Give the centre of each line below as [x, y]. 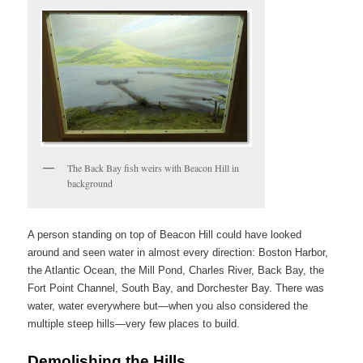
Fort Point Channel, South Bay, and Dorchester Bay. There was [176, 288]
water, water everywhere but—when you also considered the [168, 306]
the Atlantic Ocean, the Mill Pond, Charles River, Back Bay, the [176, 271]
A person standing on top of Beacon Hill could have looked [165, 235]
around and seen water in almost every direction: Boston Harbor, [178, 253]
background [90, 184]
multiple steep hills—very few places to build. [134, 324]
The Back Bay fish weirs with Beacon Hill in [154, 168]
